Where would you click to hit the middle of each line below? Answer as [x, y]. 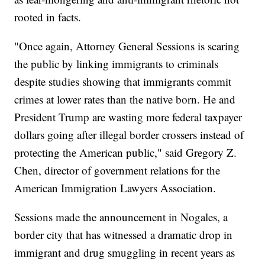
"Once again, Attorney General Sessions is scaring [127, 46]
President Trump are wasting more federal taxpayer [128, 117]
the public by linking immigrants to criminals [117, 64]
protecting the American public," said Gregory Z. [126, 153]
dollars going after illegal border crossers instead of [129, 135]
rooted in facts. [48, 17]
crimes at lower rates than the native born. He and [125, 99]
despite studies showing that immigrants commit [123, 82]
